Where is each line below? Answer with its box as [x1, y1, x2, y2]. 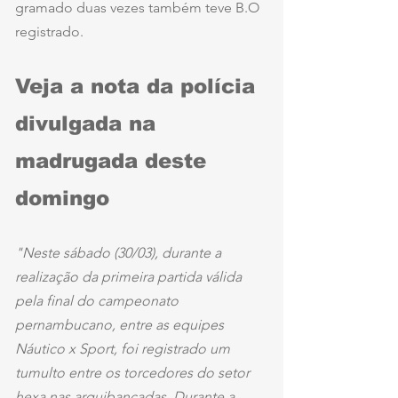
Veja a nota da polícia [15, 74, 262, 98]
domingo [15, 186, 109, 210]
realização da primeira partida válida [15, 267, 245, 285]
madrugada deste [15, 148, 213, 172]
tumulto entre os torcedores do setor [15, 363, 253, 381]
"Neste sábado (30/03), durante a [15, 243, 225, 261]
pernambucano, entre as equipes [15, 315, 227, 333]
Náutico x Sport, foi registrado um [15, 339, 234, 357]
